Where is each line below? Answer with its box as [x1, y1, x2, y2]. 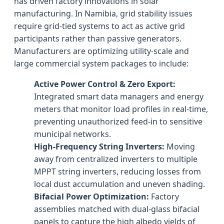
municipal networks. [34, 128, 111, 139]
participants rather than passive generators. [14, 32, 181, 44]
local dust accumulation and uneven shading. [34, 178, 205, 189]
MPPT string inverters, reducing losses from [34, 165, 201, 177]
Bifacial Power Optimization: [34, 190, 149, 202]
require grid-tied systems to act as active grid [14, 20, 185, 31]
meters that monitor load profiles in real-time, [34, 103, 208, 114]
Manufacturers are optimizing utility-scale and [14, 45, 189, 56]
